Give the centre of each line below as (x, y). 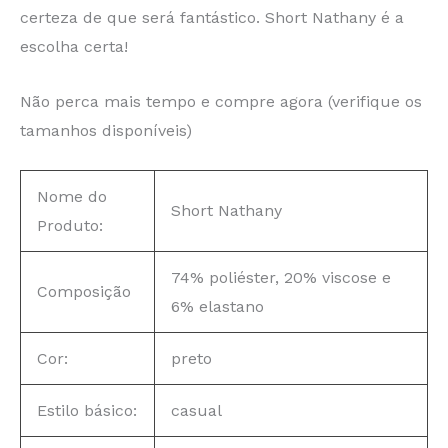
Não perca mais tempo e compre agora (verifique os (221, 101)
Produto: (70, 226)
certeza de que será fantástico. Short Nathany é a (212, 18)
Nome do (72, 197)
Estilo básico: (87, 411)
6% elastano (217, 307)
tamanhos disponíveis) (106, 130)
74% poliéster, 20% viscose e (281, 278)
